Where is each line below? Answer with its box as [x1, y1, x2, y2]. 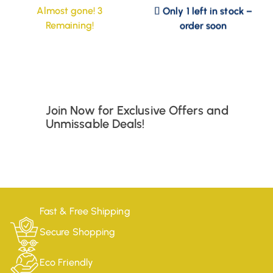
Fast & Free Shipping [40, 205, 130, 218]
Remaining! [45, 19, 94, 32]
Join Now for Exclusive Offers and [46, 103, 229, 118]
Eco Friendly [40, 256, 93, 268]
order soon [179, 12, 227, 24]
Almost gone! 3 [37, 5, 103, 17]
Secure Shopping [40, 225, 116, 238]
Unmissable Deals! [46, 116, 145, 132]
